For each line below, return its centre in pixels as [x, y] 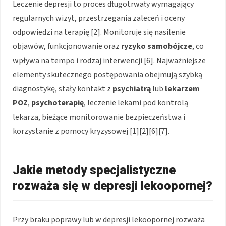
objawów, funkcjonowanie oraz [67, 47]
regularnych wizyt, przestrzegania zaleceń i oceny [99, 18]
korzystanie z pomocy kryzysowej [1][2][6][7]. [91, 131]
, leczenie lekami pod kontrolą [136, 103]
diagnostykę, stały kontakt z [63, 89]
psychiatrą [132, 89]
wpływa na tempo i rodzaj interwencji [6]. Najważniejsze [109, 61]
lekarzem [182, 89]
